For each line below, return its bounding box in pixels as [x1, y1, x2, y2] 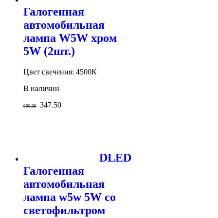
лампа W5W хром [23, 32, 117, 45]
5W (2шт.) [23, 45, 75, 58]
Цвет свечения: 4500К [23, 68, 97, 76]
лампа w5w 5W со [23, 191, 116, 204]
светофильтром [23, 204, 105, 217]
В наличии [23, 84, 59, 93]
